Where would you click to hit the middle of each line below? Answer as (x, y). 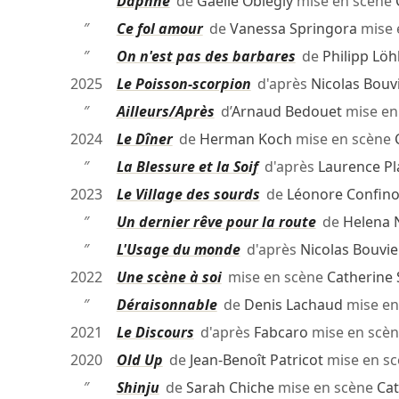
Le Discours (155, 333)
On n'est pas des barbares (206, 57)
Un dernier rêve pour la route (216, 222)
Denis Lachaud (293, 305)
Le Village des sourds (188, 195)
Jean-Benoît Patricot (256, 360)
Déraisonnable (167, 305)
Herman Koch (245, 139)
